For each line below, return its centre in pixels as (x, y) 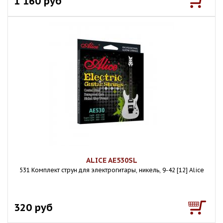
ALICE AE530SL (111, 160)
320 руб (33, 207)
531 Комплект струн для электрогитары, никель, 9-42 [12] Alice (111, 170)
